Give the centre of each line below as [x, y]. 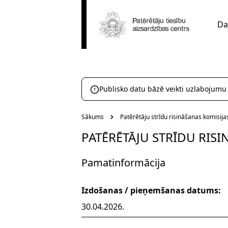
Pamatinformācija [123, 163]
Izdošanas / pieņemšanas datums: [151, 190]
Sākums [93, 117]
